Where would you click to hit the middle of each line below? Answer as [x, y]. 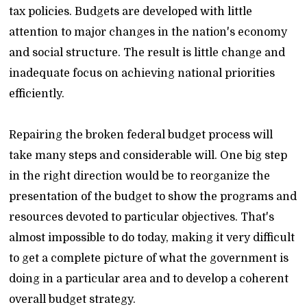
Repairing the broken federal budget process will [141, 135]
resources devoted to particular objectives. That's [142, 217]
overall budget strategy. [73, 299]
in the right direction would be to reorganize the [140, 176]
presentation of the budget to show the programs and [153, 197]
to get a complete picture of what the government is [149, 258]
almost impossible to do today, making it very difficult [152, 238]
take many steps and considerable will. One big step [148, 156]
